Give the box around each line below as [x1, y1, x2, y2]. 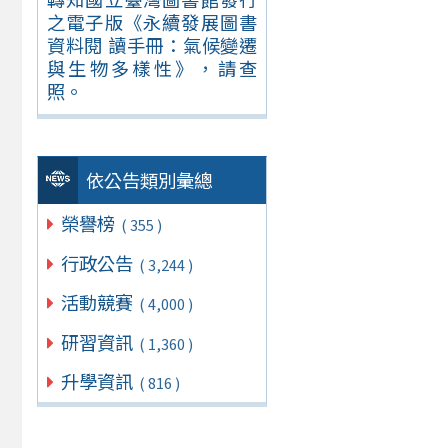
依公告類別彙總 [86, 167, 213, 194]
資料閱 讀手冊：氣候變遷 [46, 32, 258, 59]
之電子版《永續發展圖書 [46, 9, 258, 36]
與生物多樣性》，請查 [46, 55, 258, 82]
